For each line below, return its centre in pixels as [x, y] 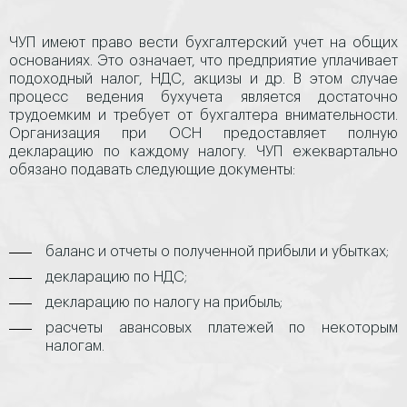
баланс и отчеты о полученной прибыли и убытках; [217, 252]
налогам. [75, 346]
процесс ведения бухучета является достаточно [203, 97]
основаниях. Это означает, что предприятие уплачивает [203, 61]
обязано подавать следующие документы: [152, 170]
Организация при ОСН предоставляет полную [203, 134]
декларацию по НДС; [116, 277]
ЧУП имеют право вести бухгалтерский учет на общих [203, 43]
